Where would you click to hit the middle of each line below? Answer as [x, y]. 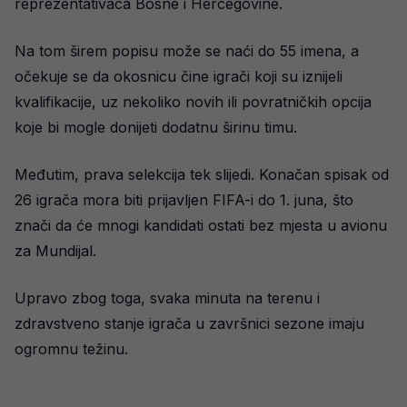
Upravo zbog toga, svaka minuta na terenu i [167, 298]
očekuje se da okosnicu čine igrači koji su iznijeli [179, 76]
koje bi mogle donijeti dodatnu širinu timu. [156, 127]
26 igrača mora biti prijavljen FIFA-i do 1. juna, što [184, 199]
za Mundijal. [55, 250]
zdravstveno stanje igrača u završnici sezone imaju [189, 323]
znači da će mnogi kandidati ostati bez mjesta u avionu [201, 225]
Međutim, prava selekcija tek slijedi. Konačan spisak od [202, 174]
